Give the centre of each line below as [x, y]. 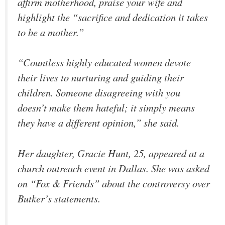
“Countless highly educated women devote [104, 63]
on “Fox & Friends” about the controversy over [114, 183]
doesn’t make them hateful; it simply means [106, 108]
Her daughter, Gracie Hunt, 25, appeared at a [111, 153]
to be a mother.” [51, 32]
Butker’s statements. [59, 198]
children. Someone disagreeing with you [99, 93]
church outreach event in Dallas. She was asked [114, 168]
